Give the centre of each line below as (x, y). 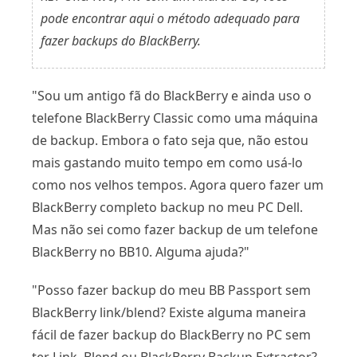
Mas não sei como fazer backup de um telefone (175, 229)
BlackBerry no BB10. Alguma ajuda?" (141, 252)
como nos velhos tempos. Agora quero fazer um (178, 185)
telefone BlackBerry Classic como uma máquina (175, 118)
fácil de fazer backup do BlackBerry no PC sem (171, 335)
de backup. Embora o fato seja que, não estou (170, 140)
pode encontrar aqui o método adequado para (170, 18)
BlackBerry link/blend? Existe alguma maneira (169, 312)
